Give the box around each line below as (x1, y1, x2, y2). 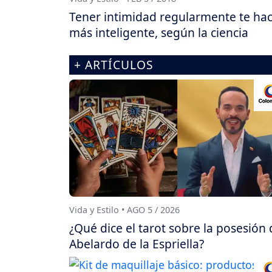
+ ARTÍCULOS (74, 56, 154, 73)
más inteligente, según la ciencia (69, 24, 248, 41)
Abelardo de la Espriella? (69, 235, 204, 252)
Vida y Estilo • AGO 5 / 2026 (69, 203, 180, 216)
